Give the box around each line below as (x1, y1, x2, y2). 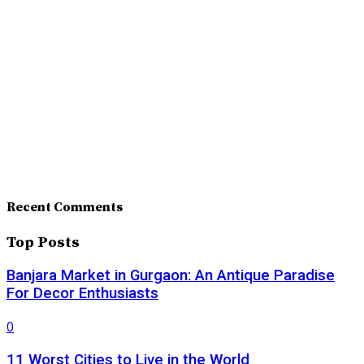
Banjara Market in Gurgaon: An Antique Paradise (6, 266, 335, 285)
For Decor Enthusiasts (6, 284, 158, 303)
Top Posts (6, 232, 80, 252)
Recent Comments (6, 199, 123, 216)
